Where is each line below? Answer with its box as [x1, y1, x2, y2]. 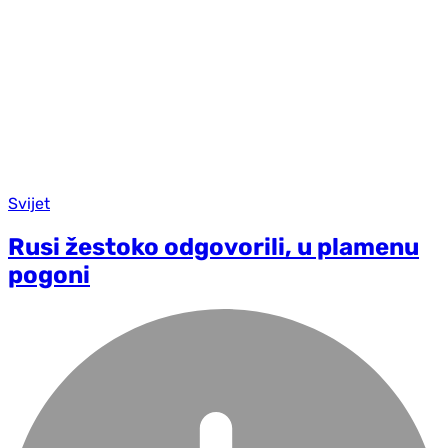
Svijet [8, 193, 50, 213]
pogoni [8, 260, 90, 289]
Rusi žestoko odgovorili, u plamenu [8, 232, 419, 261]
